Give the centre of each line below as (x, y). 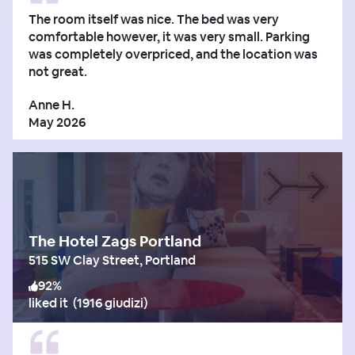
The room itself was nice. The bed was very (154, 20)
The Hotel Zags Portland (115, 242)
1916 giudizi (110, 303)
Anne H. (52, 105)
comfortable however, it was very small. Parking (169, 37)
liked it (48, 303)
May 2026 (57, 123)
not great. (58, 72)
